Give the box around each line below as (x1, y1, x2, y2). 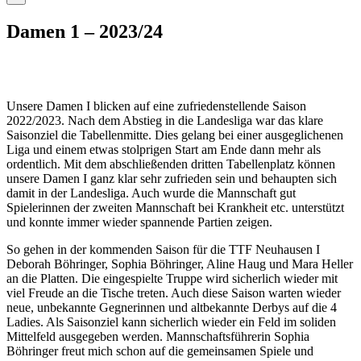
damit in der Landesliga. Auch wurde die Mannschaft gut (6, 185, 296, 200)
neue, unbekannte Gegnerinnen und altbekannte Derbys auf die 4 (6, 300, 337, 314)
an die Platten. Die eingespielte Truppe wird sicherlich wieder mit (6, 271, 338, 285)
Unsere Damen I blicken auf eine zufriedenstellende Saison (6, 98, 306, 113)
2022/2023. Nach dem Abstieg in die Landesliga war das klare (6, 113, 323, 127)
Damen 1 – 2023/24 (6, 20, 163, 42)
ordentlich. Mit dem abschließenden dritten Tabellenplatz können (6, 156, 335, 171)
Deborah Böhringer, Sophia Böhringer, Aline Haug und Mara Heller (6, 256, 353, 271)
